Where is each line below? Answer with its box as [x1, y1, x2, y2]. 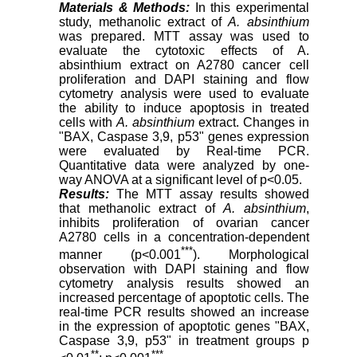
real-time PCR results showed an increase [59, 305, 309, 320]
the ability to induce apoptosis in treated [59, 101, 309, 116]
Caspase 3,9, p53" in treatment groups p [59, 334, 309, 348]
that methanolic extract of [59, 202, 224, 216]
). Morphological [193, 248, 309, 262]
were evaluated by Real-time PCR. [59, 144, 309, 159]
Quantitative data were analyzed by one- [59, 159, 309, 173]
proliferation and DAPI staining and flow [59, 73, 309, 87]
